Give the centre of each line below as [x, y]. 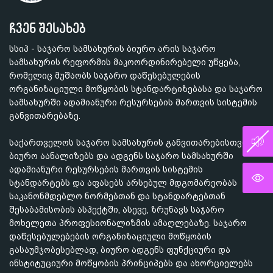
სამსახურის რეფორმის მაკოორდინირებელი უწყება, [125, 62]
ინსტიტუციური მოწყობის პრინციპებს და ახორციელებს [131, 263]
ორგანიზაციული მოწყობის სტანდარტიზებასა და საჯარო [136, 89]
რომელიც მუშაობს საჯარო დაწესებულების [105, 76]
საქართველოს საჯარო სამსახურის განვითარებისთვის [130, 143]
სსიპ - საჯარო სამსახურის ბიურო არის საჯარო [112, 49]
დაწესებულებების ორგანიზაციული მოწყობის [110, 236]
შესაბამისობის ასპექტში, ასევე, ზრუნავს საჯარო [117, 210]
